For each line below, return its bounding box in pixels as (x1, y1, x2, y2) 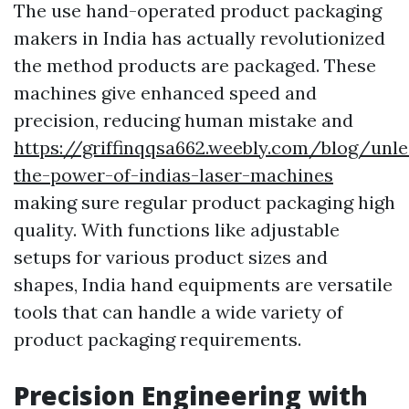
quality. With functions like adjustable (14, 218, 340, 242)
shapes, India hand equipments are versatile (14, 273, 393, 297)
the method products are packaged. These (14, 54, 376, 78)
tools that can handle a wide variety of (14, 300, 343, 324)
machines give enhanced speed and (14, 81, 317, 105)
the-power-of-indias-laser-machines (14, 163, 333, 187)
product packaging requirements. (14, 328, 301, 351)
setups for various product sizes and (14, 246, 328, 269)
